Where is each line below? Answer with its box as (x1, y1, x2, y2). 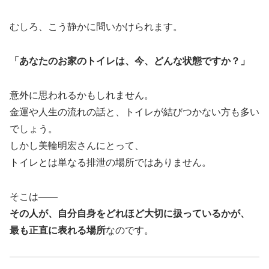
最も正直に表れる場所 (10, 225, 106, 235)
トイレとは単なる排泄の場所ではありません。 (10, 157, 211, 168)
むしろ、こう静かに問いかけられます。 (10, 22, 183, 32)
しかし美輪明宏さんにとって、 (10, 141, 144, 151)
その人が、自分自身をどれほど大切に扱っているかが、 (10, 208, 250, 219)
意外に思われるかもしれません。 (10, 90, 154, 101)
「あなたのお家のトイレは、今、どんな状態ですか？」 (10, 56, 250, 67)
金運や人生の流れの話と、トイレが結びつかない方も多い (10, 107, 259, 118)
